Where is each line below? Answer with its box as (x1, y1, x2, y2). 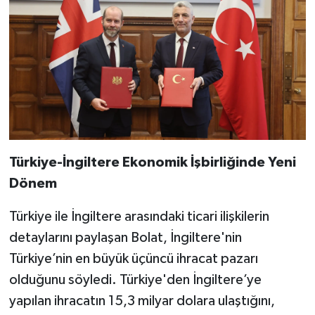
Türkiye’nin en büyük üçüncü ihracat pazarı (8, 252, 258, 266)
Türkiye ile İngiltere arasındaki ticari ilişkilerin (8, 210, 269, 224)
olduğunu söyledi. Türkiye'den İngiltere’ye (8, 273, 262, 288)
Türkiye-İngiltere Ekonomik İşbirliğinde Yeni (8, 155, 296, 170)
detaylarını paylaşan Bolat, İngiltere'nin (8, 231, 242, 245)
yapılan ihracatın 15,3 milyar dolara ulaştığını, (8, 294, 275, 309)
